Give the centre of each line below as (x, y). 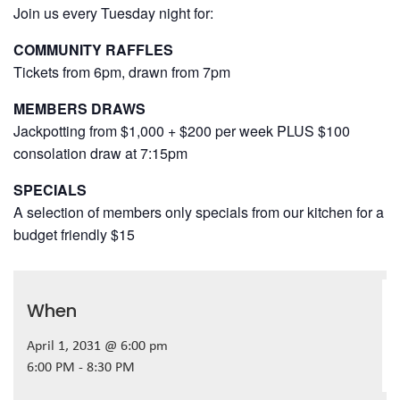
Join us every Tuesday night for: (113, 12)
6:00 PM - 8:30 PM (81, 367)
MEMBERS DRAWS (79, 108)
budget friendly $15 (74, 234)
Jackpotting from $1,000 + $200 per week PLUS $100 (182, 130)
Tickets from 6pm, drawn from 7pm (122, 71)
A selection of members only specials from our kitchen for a (199, 212)
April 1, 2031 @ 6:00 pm (97, 346)
